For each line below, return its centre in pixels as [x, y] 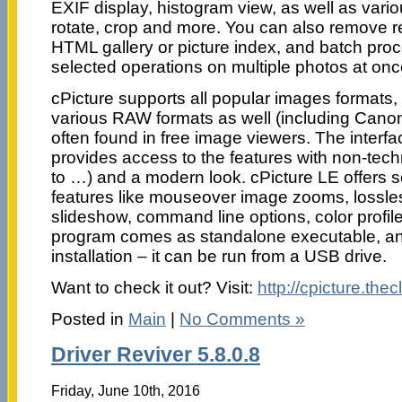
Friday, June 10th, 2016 [125, 390]
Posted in [89, 319]
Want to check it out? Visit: [154, 288]
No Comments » [242, 319]
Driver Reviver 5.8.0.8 [155, 354]
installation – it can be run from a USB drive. [218, 257]
